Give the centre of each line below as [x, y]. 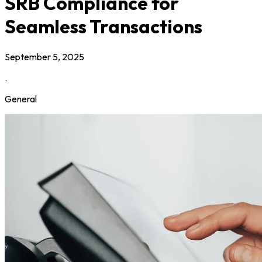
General [21, 99]
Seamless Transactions [104, 27]
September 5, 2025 [44, 56]
